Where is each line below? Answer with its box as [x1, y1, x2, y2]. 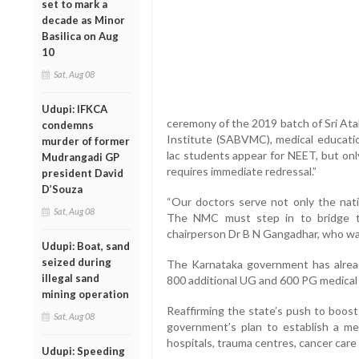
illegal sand [42, 271, 99, 284]
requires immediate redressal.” [166, 164, 317, 179]
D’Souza [42, 182, 83, 196]
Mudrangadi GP [42, 150, 119, 163]
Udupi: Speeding [42, 344, 125, 357]
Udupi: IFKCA [42, 102, 107, 115]
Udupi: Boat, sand [42, 239, 130, 252]
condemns [42, 118, 94, 131]
